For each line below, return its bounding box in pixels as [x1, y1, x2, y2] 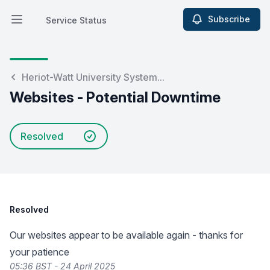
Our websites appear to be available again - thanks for [10, 229, 243, 241]
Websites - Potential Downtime [10, 89, 221, 106]
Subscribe [208, 14, 250, 24]
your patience [10, 246, 69, 258]
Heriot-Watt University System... [22, 71, 165, 83]
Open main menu [16, 19, 89, 32]
